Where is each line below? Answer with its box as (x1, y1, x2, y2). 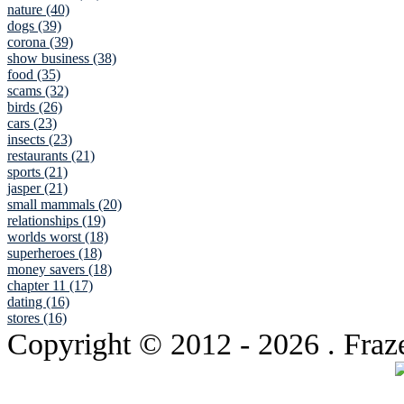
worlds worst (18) (7, 229, 108, 245)
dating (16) (7, 294, 69, 310)
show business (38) (7, 50, 116, 67)
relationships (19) (7, 213, 106, 229)
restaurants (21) (7, 148, 95, 164)
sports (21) (7, 164, 68, 180)
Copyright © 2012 (7, 326, 240, 362)
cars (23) (7, 115, 57, 132)
